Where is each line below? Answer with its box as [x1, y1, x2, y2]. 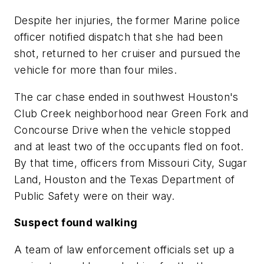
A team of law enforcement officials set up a [14, 243, 235, 256]
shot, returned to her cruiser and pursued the [14, 47, 240, 60]
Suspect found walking [14, 216, 138, 229]
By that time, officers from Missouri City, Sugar [14, 156, 247, 169]
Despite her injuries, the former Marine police [14, 14, 240, 27]
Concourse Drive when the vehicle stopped [14, 123, 230, 136]
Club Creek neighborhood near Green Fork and [14, 107, 249, 120]
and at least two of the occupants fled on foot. [14, 140, 244, 153]
